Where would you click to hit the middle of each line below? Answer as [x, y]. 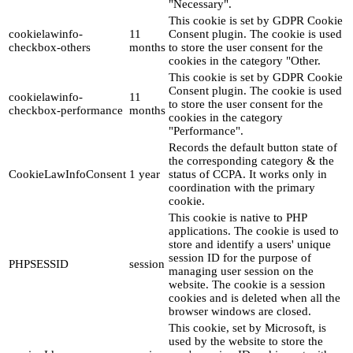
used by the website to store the [246, 342]
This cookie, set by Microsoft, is [247, 328]
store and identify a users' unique [250, 245]
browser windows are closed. [240, 312]
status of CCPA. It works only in [248, 175]
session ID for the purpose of [240, 258]
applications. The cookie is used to [254, 231]
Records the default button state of [253, 148]
